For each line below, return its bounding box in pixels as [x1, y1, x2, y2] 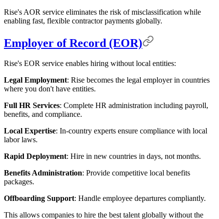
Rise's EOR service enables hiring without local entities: [4, 59, 176, 68]
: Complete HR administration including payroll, [60, 101, 208, 110]
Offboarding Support [4, 194, 74, 203]
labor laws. [4, 135, 38, 144]
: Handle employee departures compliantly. [74, 194, 206, 203]
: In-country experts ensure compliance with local [56, 127, 207, 135]
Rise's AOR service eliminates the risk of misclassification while [4, 7, 201, 16]
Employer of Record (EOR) [4, 36, 142, 49]
